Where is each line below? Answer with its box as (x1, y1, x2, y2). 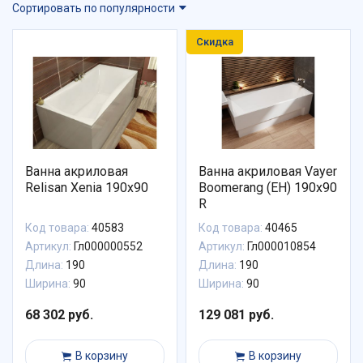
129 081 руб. (199, 307, 274, 323)
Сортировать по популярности (12, 2, 177, 15)
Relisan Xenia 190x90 (25, 180, 148, 196)
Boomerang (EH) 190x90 (199, 180, 337, 196)
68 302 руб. (25, 307, 93, 323)
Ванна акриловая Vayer (199, 164, 337, 180)
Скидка (196, 36, 233, 48)
